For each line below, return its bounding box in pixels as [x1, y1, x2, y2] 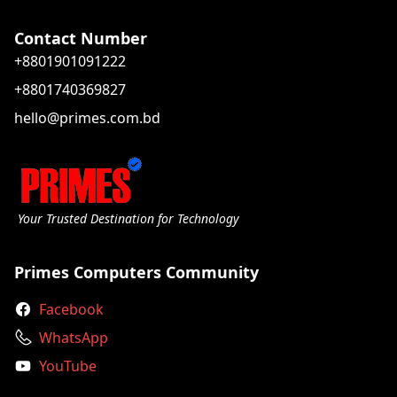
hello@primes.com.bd [14, 108, 160, 128]
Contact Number [14, 27, 147, 49]
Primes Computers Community [14, 261, 259, 283]
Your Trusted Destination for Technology [18, 210, 239, 227]
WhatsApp [39, 328, 108, 347]
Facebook [39, 300, 104, 319]
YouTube [39, 356, 97, 376]
